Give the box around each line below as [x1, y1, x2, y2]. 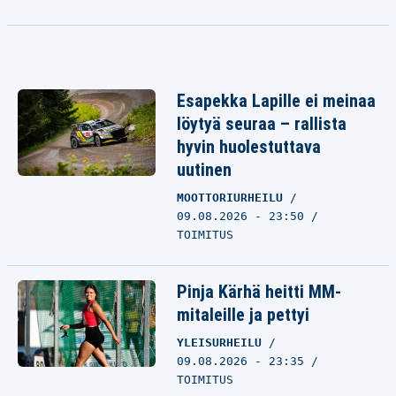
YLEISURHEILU [177, 336, 269, 349]
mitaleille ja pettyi [177, 304, 309, 325]
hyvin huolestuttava [177, 136, 321, 157]
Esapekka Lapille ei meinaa [177, 90, 376, 111]
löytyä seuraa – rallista [177, 113, 346, 134]
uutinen [177, 159, 232, 180]
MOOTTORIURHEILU [177, 191, 290, 204]
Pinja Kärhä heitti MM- [177, 281, 341, 302]
